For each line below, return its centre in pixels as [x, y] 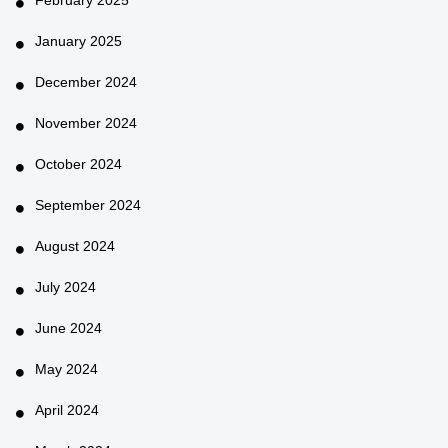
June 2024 [68, 327]
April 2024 [67, 409]
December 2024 [86, 81]
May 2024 [66, 368]
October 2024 [78, 163]
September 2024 [88, 204]
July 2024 [65, 286]
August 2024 [75, 245]
